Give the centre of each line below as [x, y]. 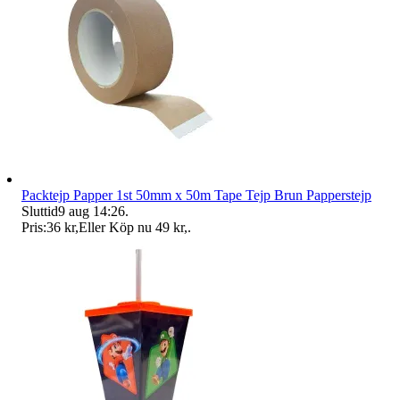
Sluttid [40, 211]
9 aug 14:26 [92, 211]
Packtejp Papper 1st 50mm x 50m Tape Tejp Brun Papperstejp [196, 195]
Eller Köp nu [115, 227]
